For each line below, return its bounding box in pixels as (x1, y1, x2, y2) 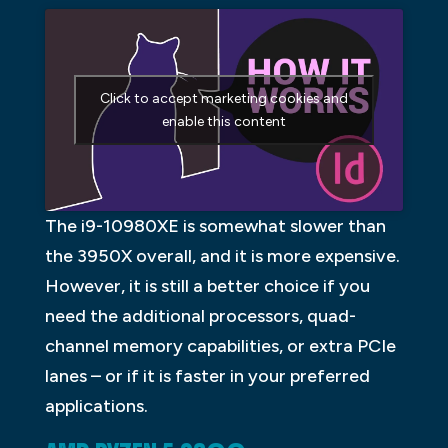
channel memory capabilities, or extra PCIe (44, 334, 396, 357)
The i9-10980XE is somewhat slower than (44, 214, 386, 237)
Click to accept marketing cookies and (99, 89, 348, 107)
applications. (44, 394, 148, 417)
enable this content (161, 112, 286, 130)
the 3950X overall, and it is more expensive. (44, 244, 400, 267)
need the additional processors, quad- (44, 304, 356, 327)
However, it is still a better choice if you (44, 274, 370, 297)
